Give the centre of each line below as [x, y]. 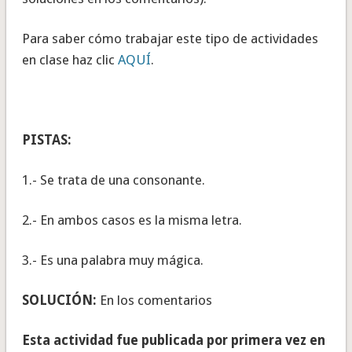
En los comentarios [154, 301]
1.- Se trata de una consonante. [113, 180]
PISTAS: [46, 140]
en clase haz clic [70, 60]
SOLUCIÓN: [59, 301]
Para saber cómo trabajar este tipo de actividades [170, 39]
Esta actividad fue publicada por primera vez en [173, 341]
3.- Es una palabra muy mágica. [112, 260]
